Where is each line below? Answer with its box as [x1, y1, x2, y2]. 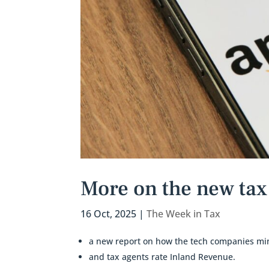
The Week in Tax [147, 207, 221, 221]
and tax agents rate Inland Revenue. [89, 251, 236, 263]
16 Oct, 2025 [80, 207, 137, 221]
